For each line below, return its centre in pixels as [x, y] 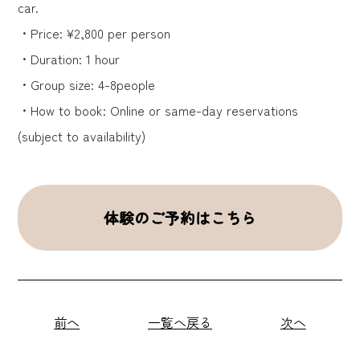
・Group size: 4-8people [87, 85]
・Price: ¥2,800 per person [94, 33]
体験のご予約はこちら [180, 218]
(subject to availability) [82, 136]
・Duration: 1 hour [69, 59]
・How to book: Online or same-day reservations [158, 110]
